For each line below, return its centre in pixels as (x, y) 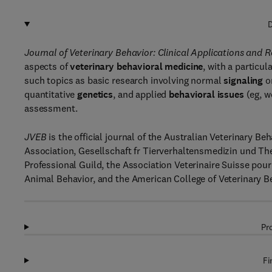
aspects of (47, 66)
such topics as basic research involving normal (124, 80)
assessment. (51, 108)
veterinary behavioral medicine (137, 66)
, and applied (141, 94)
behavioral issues (206, 94)
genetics (95, 94)
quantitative (51, 94)
